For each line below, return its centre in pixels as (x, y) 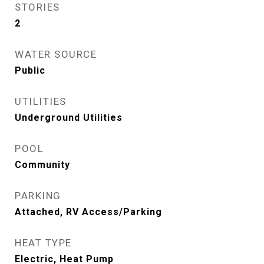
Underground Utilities (69, 118)
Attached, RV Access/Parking (88, 212)
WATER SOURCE (56, 54)
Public (30, 70)
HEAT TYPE (43, 243)
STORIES (37, 7)
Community (42, 165)
